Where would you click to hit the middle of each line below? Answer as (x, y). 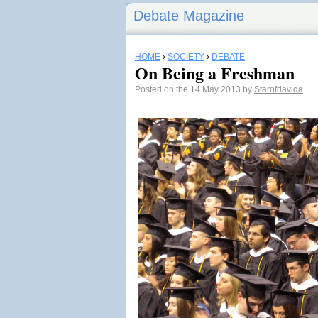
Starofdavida (279, 89)
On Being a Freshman (215, 73)
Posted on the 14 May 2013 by (194, 89)
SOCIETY (186, 57)
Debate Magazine (189, 16)
